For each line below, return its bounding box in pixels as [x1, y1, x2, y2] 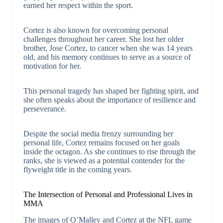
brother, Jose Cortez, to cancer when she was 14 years [23, 44, 193, 53]
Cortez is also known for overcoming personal [23, 26, 168, 35]
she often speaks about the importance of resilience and [23, 96, 196, 105]
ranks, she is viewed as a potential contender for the [23, 156, 185, 165]
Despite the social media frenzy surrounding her [23, 129, 173, 138]
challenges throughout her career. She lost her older [23, 35, 184, 44]
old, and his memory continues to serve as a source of [23, 53, 191, 62]
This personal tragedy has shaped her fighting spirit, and [23, 87, 199, 96]
